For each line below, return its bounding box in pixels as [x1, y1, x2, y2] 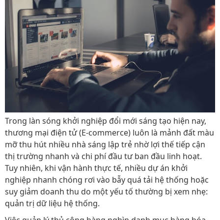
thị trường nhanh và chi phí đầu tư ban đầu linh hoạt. [5, 150, 202, 162]
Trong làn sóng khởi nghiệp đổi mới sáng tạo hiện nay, [5, 115, 206, 126]
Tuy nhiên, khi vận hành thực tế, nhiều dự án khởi [5, 162, 188, 173]
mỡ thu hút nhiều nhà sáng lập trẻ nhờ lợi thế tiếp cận [5, 138, 205, 150]
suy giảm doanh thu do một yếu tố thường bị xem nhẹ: [5, 186, 208, 197]
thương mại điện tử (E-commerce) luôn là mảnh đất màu [5, 127, 214, 138]
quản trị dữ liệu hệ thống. [5, 197, 100, 209]
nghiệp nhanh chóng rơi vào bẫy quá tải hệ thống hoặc [5, 174, 209, 185]
